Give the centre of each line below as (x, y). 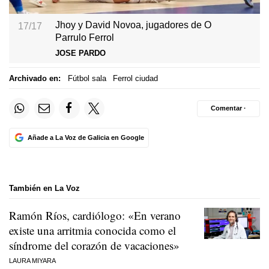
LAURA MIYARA (32, 261)
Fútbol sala (87, 78)
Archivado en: (35, 78)
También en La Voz (44, 188)
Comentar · (228, 108)
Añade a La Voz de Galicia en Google (86, 137)
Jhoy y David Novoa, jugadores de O (134, 24)
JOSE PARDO (81, 53)
